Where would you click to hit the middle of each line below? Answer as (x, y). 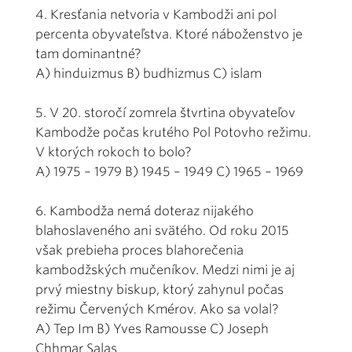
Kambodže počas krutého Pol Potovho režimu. (173, 132)
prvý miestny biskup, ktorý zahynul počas (159, 289)
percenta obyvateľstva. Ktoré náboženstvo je (169, 34)
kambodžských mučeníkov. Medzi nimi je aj (165, 269)
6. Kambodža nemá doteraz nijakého (145, 211)
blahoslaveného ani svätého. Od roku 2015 (162, 230)
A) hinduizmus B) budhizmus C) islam (148, 73)
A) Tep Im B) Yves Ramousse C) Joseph (152, 328)
